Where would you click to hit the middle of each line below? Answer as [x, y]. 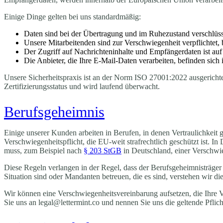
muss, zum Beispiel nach [44, 150]
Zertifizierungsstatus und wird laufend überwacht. [82, 86]
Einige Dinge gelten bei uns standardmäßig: [72, 16]
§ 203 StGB [103, 150]
